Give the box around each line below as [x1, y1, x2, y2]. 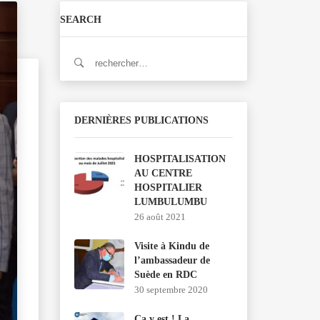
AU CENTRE [134, 168, 192, 179]
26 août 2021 [134, 211, 186, 222]
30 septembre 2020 [134, 284, 208, 295]
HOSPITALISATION [134, 154, 226, 164]
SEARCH [59, 14, 101, 25]
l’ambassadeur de [134, 255, 210, 266]
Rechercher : [59, 46, 108, 57]
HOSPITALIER [134, 182, 202, 193]
